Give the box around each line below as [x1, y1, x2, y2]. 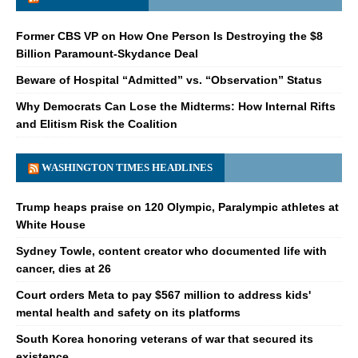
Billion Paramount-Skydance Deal [16, 47, 198, 61]
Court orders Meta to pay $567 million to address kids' [16, 288, 311, 302]
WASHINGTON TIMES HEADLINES [42, 161, 213, 174]
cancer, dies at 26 [16, 262, 111, 276]
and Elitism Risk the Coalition [16, 117, 177, 131]
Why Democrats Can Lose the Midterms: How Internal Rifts [16, 100, 336, 113]
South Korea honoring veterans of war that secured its [16, 332, 313, 346]
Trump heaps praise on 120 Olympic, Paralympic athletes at [16, 201, 339, 214]
